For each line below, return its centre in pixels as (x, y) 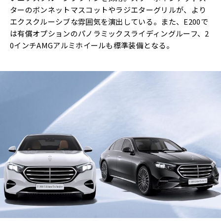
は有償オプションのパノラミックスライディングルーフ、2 (110, 33)
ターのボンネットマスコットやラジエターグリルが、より (108, 9)
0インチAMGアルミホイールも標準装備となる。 (92, 45)
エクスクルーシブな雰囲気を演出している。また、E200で (109, 21)
